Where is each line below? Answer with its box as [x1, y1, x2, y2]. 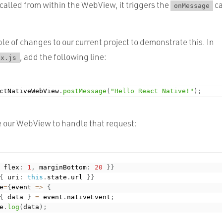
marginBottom [35, 164, 87, 171]
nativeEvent [67, 193, 111, 201]
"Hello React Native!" [111, 87, 194, 95]
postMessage [63, 87, 107, 95]
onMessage [174, 1, 210, 9]
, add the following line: [20, 51, 107, 62]
